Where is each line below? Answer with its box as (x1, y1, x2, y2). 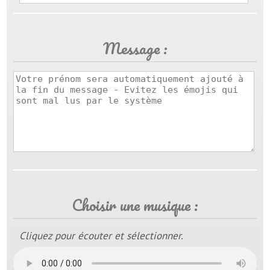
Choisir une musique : (72, 192, 198, 218)
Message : (102, 35, 168, 61)
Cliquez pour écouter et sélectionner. (19, 228, 184, 242)
